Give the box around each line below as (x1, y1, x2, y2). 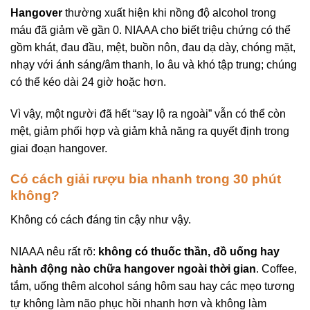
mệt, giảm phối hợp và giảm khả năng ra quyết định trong (10, 125, 289, 137)
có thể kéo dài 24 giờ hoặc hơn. (10, 75, 166, 88)
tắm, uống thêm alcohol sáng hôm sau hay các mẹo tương (10, 280, 295, 292)
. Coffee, (256, 262, 297, 275)
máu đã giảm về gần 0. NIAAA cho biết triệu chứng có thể (10, 24, 291, 36)
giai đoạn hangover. (10, 142, 107, 154)
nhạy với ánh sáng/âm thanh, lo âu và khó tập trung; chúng (10, 58, 297, 71)
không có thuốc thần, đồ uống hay (98, 245, 280, 257)
